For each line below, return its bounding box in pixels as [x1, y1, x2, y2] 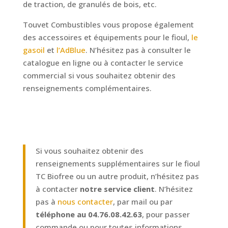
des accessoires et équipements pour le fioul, [22, 32, 189, 43]
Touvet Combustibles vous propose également [22, 19, 194, 30]
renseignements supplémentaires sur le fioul [35, 158, 200, 169]
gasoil [22, 45, 47, 55]
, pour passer [141, 209, 190, 220]
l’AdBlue [56, 45, 85, 55]
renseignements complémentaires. [22, 83, 152, 94]
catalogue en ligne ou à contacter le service [22, 58, 183, 68]
